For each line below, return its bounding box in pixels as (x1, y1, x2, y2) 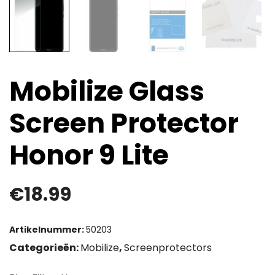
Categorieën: (9, 241, 80, 255)
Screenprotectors (124, 241, 212, 255)
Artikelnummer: (9, 223, 86, 236)
